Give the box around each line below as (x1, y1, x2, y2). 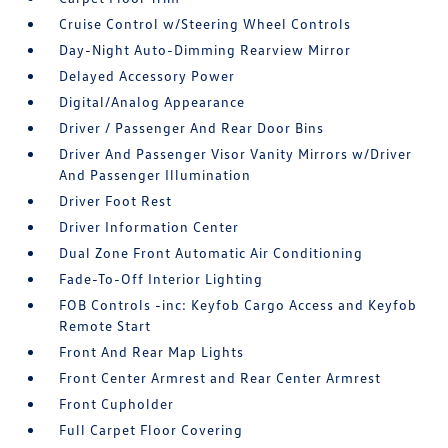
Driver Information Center (59, 218, 240, 235)
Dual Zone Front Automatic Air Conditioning (59, 244, 364, 261)
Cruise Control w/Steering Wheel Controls (59, 15, 352, 32)
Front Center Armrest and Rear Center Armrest (59, 369, 382, 386)
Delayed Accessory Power (59, 67, 236, 84)
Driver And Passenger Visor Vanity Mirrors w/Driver (59, 145, 413, 162)
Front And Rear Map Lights (59, 343, 245, 360)
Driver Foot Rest (59, 192, 173, 209)
